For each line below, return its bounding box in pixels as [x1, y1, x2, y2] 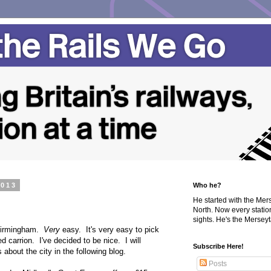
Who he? [193, 181, 221, 189]
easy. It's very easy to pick [62, 224, 159, 234]
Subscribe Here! [193, 243, 244, 250]
